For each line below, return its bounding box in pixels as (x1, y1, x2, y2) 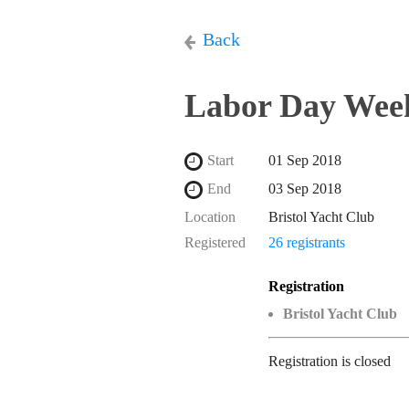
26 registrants (268, 235, 345, 250)
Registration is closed (268, 353, 391, 369)
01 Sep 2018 (268, 152, 341, 168)
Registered (184, 235, 246, 250)
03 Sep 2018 (268, 181, 341, 196)
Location (184, 209, 236, 225)
